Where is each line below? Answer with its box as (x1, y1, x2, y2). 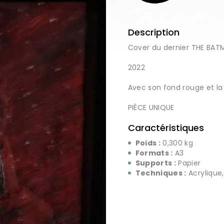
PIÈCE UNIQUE (127, 102, 174, 112)
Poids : (135, 138, 161, 148)
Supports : (135, 158, 176, 168)
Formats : (135, 148, 173, 158)
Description (127, 26, 179, 38)
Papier (178, 158, 201, 168)
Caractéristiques (127, 121, 204, 134)
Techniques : (135, 168, 186, 178)
